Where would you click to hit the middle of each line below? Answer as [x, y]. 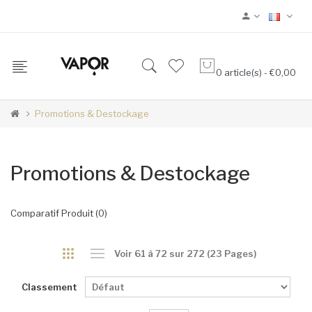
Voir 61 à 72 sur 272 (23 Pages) [185, 253]
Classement [49, 287]
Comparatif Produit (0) [59, 213]
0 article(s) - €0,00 [256, 72]
